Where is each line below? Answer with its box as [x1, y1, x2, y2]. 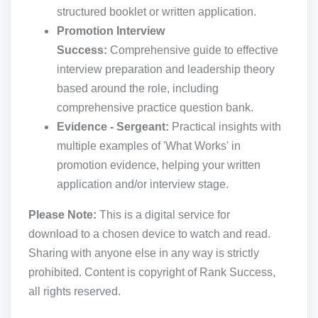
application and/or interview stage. [57, 177, 229, 190]
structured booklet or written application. [57, 5, 256, 18]
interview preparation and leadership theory [57, 62, 275, 75]
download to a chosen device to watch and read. [28, 227, 270, 240]
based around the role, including [57, 82, 219, 94]
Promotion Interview [57, 24, 165, 37]
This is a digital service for [99, 208, 230, 221]
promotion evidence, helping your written [57, 158, 261, 171]
